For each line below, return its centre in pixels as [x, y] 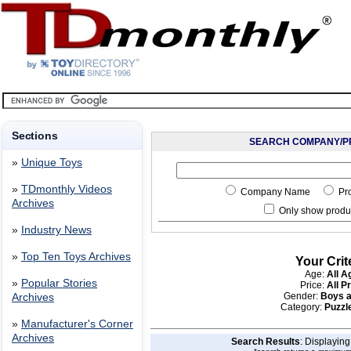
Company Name [279, 192]
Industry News [56, 230]
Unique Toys [52, 163]
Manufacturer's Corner [77, 324]
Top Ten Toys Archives [76, 257]
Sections [35, 136]
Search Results [266, 341]
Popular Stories [59, 283]
